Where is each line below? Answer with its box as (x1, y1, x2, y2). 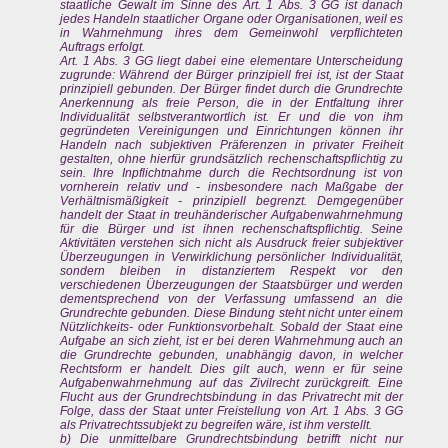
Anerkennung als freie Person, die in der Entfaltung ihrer (60, 96, 404, 111)
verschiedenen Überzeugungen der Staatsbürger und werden (60, 278, 404, 293)
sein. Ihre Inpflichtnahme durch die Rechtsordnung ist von (60, 166, 404, 181)
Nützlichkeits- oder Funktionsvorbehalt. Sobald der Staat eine (60, 320, 404, 335)
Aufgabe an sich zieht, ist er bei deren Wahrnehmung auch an (60, 334, 404, 349)
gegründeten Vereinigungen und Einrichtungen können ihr (60, 124, 404, 139)
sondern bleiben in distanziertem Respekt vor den (60, 264, 404, 279)
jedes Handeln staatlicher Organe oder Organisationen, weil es (60, 12, 404, 27)
